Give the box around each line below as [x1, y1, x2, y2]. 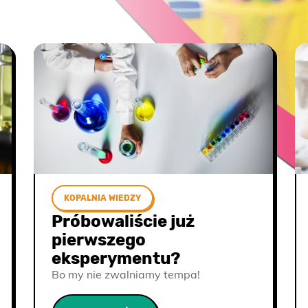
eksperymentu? [52, 249, 180, 268]
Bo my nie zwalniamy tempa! [52, 267, 200, 281]
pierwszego [52, 230, 146, 250]
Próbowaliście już [52, 212, 195, 231]
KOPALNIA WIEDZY [64, 193, 141, 203]
